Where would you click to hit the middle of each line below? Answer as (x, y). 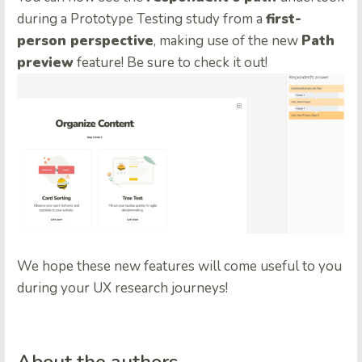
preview (45, 63)
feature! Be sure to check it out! (170, 63)
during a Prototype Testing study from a (141, 19)
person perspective (85, 41)
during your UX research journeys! (122, 288)
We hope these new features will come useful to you (179, 267)
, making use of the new (227, 41)
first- (284, 19)
